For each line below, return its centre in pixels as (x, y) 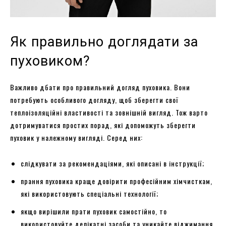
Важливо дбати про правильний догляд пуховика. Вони (100, 87)
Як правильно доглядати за (104, 42)
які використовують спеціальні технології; (90, 194)
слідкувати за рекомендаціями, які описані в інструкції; (112, 163)
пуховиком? (50, 61)
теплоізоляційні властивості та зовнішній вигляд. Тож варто (109, 112)
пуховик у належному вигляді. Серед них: (77, 138)
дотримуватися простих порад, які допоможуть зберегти (103, 125)
